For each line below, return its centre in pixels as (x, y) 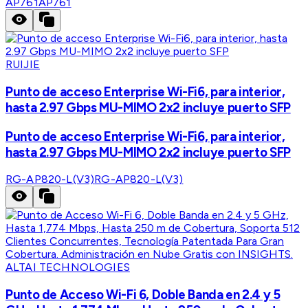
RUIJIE (23, 65)
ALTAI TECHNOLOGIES (68, 267)
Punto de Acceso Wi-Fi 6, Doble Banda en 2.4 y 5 (143, 295)
